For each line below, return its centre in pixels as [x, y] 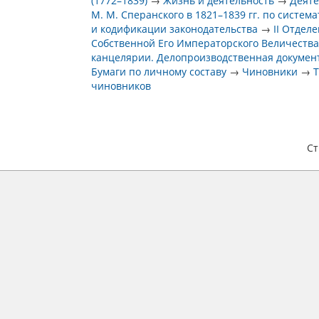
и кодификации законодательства [175, 29]
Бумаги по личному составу [159, 72]
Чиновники [270, 72]
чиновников [121, 86]
